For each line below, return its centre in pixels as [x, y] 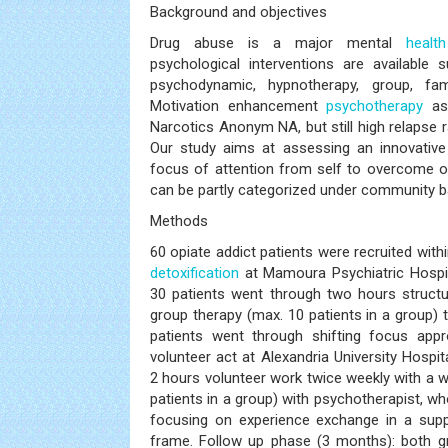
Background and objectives [238, 12]
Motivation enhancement [238, 106]
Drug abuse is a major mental [278, 43]
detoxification [194, 273]
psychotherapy [375, 106]
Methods [179, 221]
